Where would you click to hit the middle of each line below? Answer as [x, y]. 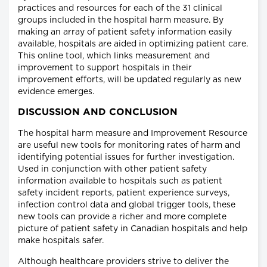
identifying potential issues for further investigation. [126, 158]
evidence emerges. [56, 92]
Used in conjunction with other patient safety [112, 170]
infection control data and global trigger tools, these [127, 205]
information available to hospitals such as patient [120, 181]
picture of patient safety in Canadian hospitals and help [133, 229]
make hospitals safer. [61, 241]
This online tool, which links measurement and [114, 56]
